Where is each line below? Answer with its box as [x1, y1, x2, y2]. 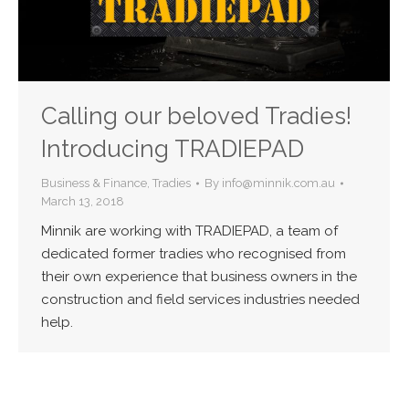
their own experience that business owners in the [41, 267, 357, 285]
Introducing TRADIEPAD [41, 134, 304, 163]
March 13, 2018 [41, 194, 124, 208]
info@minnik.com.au [222, 175, 335, 190]
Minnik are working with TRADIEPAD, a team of [41, 222, 338, 239]
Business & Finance [41, 175, 147, 190]
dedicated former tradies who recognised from [41, 245, 346, 262]
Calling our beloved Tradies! [41, 101, 351, 130]
